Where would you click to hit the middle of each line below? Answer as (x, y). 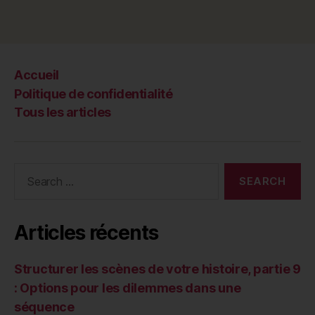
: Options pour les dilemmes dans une (128, 288)
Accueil (37, 75)
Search (27, 170)
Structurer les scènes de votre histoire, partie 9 (157, 269)
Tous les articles (63, 112)
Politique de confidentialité (94, 94)
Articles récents (86, 233)
